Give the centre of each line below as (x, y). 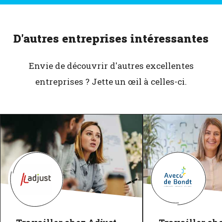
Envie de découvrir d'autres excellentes (111, 65)
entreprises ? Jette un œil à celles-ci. (111, 81)
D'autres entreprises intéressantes (111, 38)
